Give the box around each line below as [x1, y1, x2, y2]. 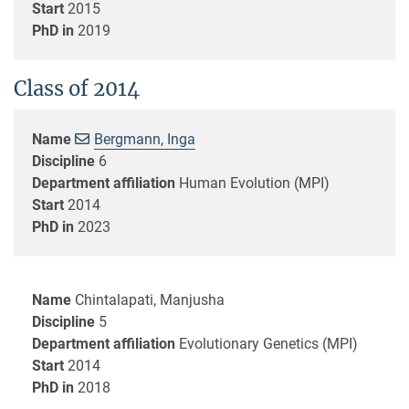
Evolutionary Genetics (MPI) [179, 334, 358, 352]
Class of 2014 [14, 75, 140, 101]
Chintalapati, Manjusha [75, 290, 225, 309]
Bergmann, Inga [93, 130, 195, 148]
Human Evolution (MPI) [179, 173, 330, 192]
